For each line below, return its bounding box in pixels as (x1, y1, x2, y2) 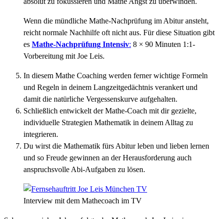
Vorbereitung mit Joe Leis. (23, 52, 105, 61)
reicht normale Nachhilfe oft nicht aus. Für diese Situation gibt (23, 28, 215, 37)
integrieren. (23, 130, 58, 139)
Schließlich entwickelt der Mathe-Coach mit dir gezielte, (23, 107, 197, 115)
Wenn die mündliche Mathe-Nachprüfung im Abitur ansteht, (23, 17, 209, 25)
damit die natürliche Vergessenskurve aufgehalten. (23, 95, 177, 104)
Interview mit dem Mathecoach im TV (23, 197, 142, 205)
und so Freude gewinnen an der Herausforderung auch (23, 153, 192, 162)
